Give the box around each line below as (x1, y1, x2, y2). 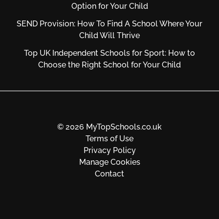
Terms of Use (86, 134, 133, 143)
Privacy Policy (83, 146, 136, 155)
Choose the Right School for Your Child (38, 60, 181, 69)
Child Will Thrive (79, 31, 140, 40)
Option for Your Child (71, 1, 148, 11)
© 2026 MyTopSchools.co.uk (57, 122, 162, 131)
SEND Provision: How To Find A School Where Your (17, 19, 202, 28)
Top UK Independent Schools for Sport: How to (24, 48, 195, 58)
